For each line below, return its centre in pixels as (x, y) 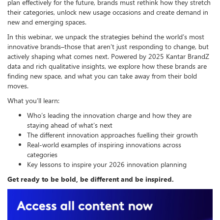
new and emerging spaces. (47, 22)
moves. (18, 85)
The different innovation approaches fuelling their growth (112, 135)
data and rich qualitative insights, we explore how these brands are (107, 66)
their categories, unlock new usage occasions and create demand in (108, 12)
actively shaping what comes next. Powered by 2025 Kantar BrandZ (108, 56)
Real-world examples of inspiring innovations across (104, 144)
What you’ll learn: (33, 100)
